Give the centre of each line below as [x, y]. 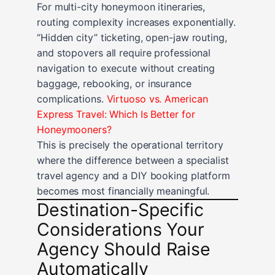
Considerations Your [121, 229]
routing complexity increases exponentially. [136, 22]
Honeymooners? [74, 129]
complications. [72, 99]
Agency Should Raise [124, 249]
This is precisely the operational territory [130, 145]
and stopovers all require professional [124, 52]
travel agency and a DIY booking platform [134, 175]
